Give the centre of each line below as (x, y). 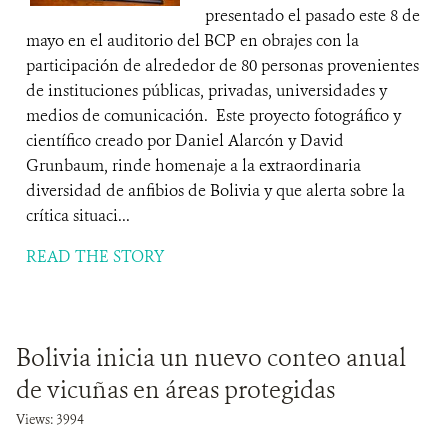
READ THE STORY (95, 256)
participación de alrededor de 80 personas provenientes (222, 65)
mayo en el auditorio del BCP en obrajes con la (192, 40)
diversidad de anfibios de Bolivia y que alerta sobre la (215, 190)
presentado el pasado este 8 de (312, 15)
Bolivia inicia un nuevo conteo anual (211, 358)
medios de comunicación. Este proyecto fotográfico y (213, 115)
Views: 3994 (50, 419)
